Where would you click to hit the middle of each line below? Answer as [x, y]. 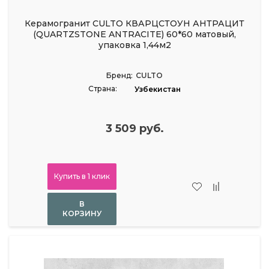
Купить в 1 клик [82, 176]
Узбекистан [158, 89]
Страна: [103, 88]
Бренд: [119, 75]
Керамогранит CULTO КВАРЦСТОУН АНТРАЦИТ [134, 23]
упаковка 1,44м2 [134, 45]
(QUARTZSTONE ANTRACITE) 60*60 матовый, [134, 34]
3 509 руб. [134, 128]
